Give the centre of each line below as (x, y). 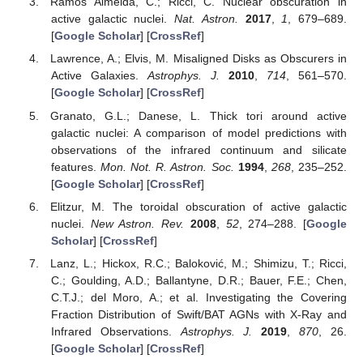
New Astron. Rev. (137, 223)
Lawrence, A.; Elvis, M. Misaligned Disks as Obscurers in (199, 59)
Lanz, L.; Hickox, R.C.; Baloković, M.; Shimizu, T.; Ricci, (199, 263)
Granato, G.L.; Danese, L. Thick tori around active (199, 115)
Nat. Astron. (206, 19)
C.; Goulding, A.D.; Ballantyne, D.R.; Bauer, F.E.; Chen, (199, 280)
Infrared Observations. (115, 331)
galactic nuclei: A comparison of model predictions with (199, 132)
